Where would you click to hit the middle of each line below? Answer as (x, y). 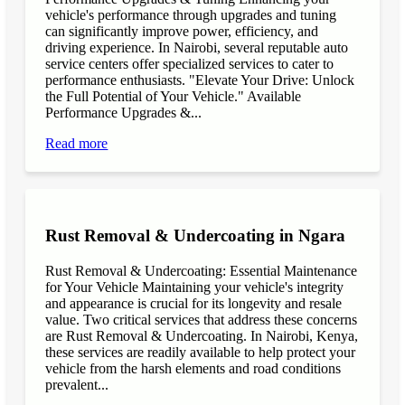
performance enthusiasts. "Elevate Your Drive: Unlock (200, 80)
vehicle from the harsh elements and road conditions (193, 368)
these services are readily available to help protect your (201, 352)
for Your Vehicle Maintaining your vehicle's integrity (195, 287)
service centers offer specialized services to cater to (190, 63)
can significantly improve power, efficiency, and (182, 31)
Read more (77, 143)
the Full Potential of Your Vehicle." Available (174, 96)
